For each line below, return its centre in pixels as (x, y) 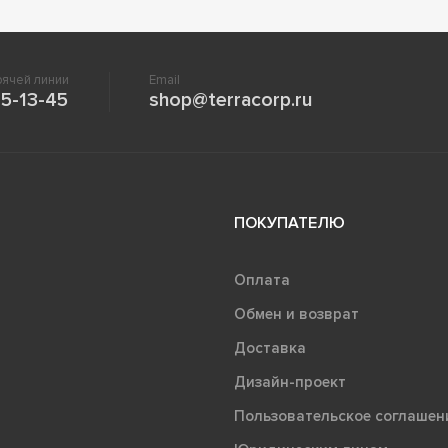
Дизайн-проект (289, 381)
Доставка (269, 347)
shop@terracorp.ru (231, 99)
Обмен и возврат (296, 313)
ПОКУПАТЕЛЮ (289, 222)
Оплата (261, 279)
